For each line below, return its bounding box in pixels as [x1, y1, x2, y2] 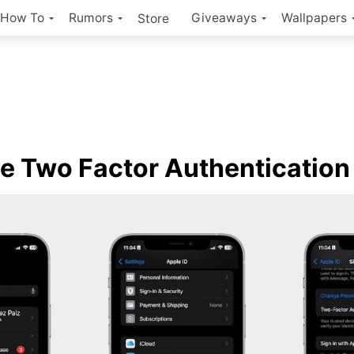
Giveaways [191, 10, 257, 25]
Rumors [69, 10, 113, 25]
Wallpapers [281, 10, 347, 25]
